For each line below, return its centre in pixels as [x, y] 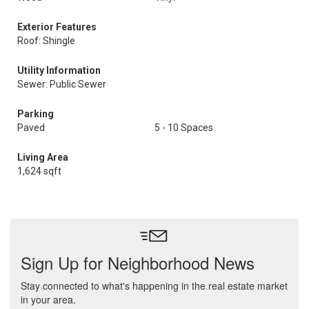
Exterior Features [57, 27]
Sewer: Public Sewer [62, 84]
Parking [36, 114]
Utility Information [59, 70]
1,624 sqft [39, 171]
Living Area [43, 157]
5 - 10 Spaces [184, 128]
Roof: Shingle [46, 41]
